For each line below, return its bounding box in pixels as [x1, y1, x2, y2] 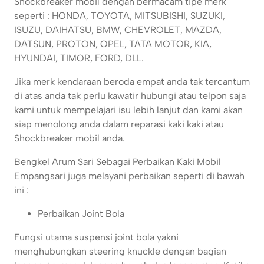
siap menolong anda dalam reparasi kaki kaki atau [14, 118, 224, 130]
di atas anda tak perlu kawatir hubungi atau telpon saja [14, 90, 246, 102]
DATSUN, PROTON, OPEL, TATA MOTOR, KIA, [14, 38, 212, 50]
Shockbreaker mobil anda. [14, 133, 125, 144]
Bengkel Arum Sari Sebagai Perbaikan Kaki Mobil [14, 156, 221, 168]
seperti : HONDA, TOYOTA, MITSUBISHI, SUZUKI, [14, 10, 225, 22]
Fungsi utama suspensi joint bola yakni [14, 232, 179, 243]
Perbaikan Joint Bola [38, 208, 124, 220]
